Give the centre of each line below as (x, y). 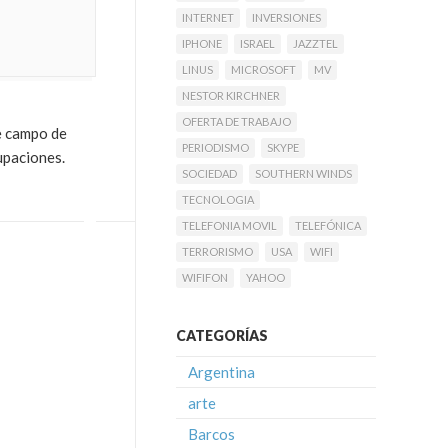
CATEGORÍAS (222, 335)
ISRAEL (257, 43)
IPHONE (202, 43)
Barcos (211, 434)
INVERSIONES (286, 17)
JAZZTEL (315, 43)
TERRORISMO (217, 251)
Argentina (221, 372)
